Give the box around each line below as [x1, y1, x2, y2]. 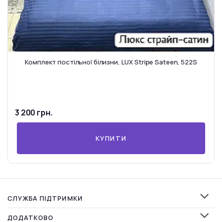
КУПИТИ [95, 134, 127, 143]
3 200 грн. [15, 107, 53, 118]
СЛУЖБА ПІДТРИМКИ [7, 194, 83, 203]
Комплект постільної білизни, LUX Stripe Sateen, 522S [25, 57, 197, 66]
